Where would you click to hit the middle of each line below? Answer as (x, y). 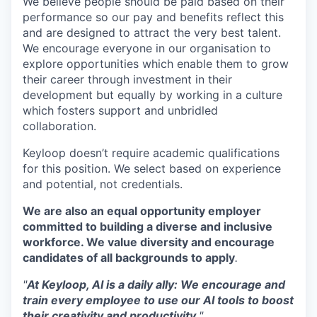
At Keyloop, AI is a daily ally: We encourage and (156, 284)
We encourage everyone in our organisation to (147, 48)
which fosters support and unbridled (120, 110)
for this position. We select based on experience (152, 168)
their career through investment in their (127, 79)
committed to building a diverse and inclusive (148, 226)
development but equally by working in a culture (152, 94)
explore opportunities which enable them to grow (156, 63)
